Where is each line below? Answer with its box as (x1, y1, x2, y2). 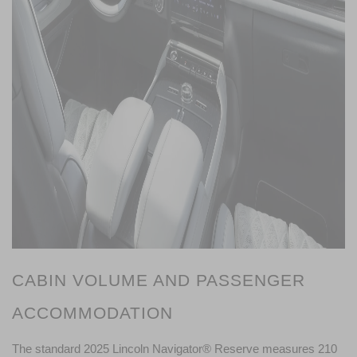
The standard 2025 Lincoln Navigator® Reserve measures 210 (12, 342, 337, 355)
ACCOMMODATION (12, 303, 173, 323)
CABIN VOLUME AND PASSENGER (12, 270, 305, 290)
